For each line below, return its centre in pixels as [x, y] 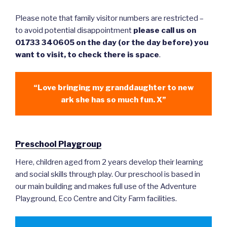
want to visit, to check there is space [87, 54]
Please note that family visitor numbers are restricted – [109, 18]
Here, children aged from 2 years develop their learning [109, 162]
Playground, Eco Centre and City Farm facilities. [96, 199]
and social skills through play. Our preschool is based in [108, 175]
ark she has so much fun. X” [113, 100]
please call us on [165, 30]
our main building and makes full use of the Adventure [106, 187]
